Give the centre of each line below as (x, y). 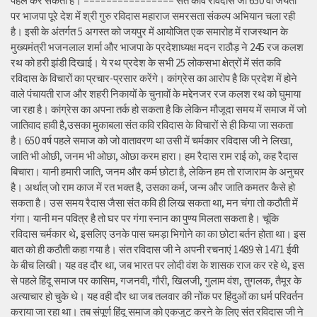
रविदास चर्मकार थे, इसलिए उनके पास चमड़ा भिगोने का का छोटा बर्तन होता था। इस (158, 234)
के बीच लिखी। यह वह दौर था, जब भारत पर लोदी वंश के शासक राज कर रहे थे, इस (157, 265)
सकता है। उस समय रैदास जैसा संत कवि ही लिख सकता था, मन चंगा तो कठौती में (154, 203)
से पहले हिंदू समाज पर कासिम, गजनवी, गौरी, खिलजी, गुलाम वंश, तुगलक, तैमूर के (156, 281)
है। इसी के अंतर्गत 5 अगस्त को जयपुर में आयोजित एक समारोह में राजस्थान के (149, 32)
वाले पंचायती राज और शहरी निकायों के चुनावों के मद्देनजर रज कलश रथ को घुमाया (156, 94)
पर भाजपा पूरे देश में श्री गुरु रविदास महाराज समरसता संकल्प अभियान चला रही (153, 16)
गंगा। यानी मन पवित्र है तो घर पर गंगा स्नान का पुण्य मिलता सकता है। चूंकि (145, 219)
